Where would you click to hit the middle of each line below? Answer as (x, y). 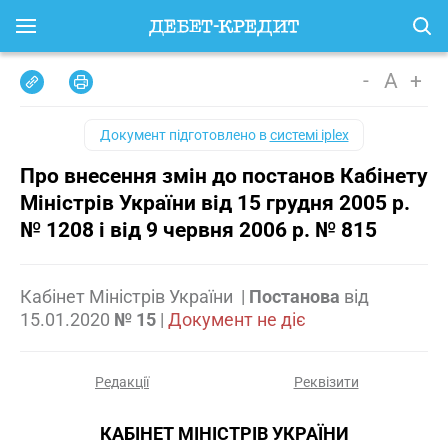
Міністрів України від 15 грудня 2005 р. (215, 203)
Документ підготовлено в (184, 135)
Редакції (122, 382)
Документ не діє (237, 319)
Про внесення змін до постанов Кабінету (224, 176)
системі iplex (309, 135)
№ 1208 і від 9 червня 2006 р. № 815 (198, 230)
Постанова (294, 296)
